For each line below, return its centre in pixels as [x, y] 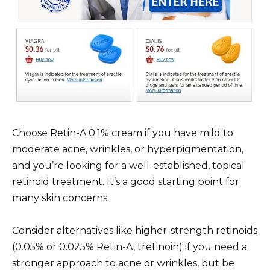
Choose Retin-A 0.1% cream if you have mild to [123, 133]
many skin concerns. [61, 198]
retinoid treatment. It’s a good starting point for [126, 181]
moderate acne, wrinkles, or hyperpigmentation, [128, 149]
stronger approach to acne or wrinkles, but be [123, 263]
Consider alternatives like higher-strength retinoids [135, 230]
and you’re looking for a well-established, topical [128, 165]
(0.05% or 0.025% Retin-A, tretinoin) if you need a [130, 246]
